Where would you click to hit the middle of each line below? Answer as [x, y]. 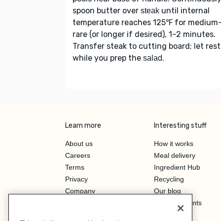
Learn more [83, 125]
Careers [78, 155]
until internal [184, 10]
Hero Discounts [178, 203]
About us [79, 143]
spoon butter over [107, 10]
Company [80, 191]
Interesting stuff [180, 125]
